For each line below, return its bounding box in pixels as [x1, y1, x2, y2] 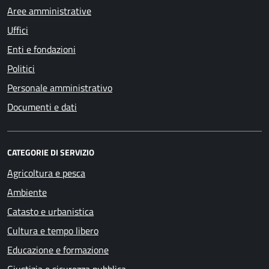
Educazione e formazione [7, 243, 109, 257]
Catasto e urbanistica [7, 204, 94, 219]
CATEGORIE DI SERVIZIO [7, 146, 94, 159]
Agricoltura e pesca [7, 166, 85, 180]
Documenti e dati [7, 100, 77, 114]
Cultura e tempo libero [7, 223, 98, 238]
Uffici [7, 23, 28, 37]
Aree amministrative [7, 4, 91, 18]
